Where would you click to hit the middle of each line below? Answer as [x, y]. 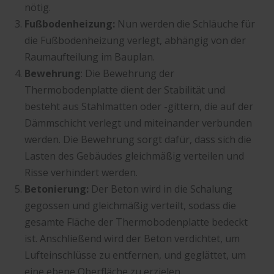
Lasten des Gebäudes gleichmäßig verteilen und [134, 156]
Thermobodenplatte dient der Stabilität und [125, 90]
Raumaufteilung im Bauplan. [90, 57]
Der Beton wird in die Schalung [161, 189]
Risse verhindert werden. [81, 172]
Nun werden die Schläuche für [186, 24]
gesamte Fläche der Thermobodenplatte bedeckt [136, 222]
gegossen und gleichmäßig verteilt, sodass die [130, 205]
